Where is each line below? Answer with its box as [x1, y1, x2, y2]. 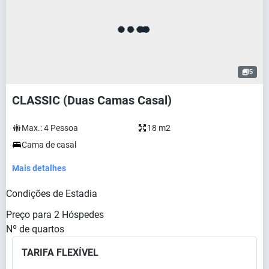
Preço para [6, 208, 52, 220]
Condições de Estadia [6, 187, 97, 199]
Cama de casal [22, 139, 76, 150]
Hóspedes [62, 208, 104, 220]
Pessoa [50, 122, 78, 133]
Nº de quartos [6, 223, 64, 235]
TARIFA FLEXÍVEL [22, 246, 98, 258]
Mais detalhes [12, 163, 66, 173]
